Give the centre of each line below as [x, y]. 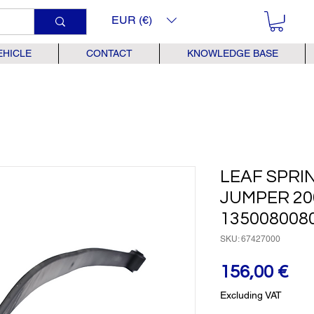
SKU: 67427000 [250, 239]
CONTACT [109, 54]
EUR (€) [132, 20]
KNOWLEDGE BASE [232, 54]
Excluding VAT [251, 295]
